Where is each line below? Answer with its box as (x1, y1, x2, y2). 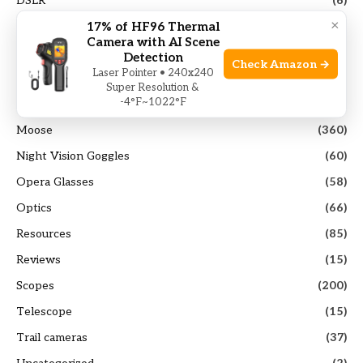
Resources (16, 226, 71, 241)
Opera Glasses (16, 174, 94, 189)
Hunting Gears (16, 70, 95, 85)
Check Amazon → (232, 57, 330, 71)
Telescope (16, 304, 72, 318)
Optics (16, 200, 52, 215)
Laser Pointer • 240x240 (92, 66, 214, 79)
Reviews (16, 252, 61, 267)
